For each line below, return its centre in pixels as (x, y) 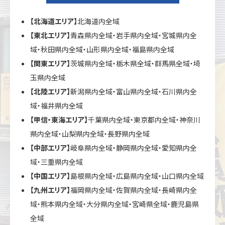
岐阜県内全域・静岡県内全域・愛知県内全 (134, 148)
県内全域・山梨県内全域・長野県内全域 (90, 134)
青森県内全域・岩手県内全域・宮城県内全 (134, 35)
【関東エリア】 (50, 64)
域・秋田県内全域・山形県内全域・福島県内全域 (102, 49)
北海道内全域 (98, 21)
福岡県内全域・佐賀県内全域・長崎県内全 (134, 190)
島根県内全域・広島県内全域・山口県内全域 (137, 176)
